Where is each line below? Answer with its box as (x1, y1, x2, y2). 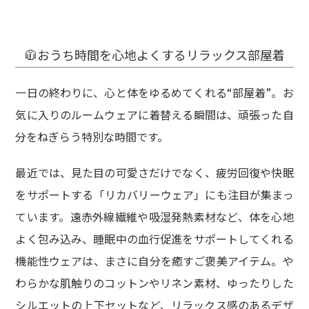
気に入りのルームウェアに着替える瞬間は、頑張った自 (15, 106, 294, 123)
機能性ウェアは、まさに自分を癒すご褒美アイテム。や (15, 252, 294, 269)
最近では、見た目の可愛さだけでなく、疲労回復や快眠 (15, 163, 294, 181)
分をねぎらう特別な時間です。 (15, 128, 169, 145)
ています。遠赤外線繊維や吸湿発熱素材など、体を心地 (15, 208, 294, 225)
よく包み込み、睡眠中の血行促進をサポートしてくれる (15, 230, 294, 247)
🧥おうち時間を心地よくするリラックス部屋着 (24, 46, 285, 64)
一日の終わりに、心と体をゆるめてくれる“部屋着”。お (15, 83, 294, 101)
